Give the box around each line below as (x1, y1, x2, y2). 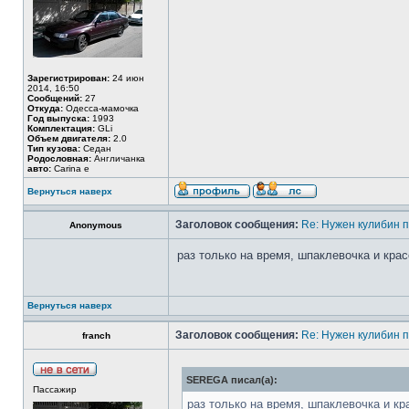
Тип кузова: (27, 143, 80, 153)
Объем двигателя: (27, 133, 110, 143)
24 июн (110, 73, 144, 83)
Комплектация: (27, 123, 95, 133)
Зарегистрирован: (27, 73, 110, 83)
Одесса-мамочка (63, 103, 139, 113)
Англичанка (91, 153, 145, 163)
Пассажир (33, 384, 77, 394)
